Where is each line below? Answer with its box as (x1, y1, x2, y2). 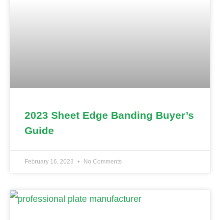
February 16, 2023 (25, 158, 75, 165)
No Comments (82, 158, 122, 165)
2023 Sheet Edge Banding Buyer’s (25, 110, 194, 121)
